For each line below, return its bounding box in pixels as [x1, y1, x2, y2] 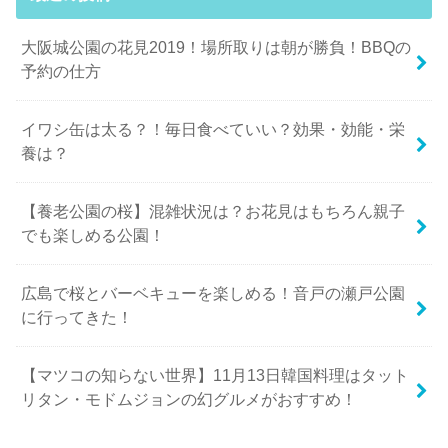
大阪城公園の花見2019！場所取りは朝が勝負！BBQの [21, 38, 412, 57]
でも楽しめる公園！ [21, 226, 166, 245]
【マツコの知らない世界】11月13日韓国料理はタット [21, 366, 410, 385]
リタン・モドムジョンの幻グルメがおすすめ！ [21, 390, 358, 409]
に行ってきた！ [21, 308, 134, 327]
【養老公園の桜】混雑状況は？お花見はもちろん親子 [21, 202, 406, 221]
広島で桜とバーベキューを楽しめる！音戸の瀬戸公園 [21, 284, 406, 303]
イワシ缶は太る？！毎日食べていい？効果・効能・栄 [21, 120, 406, 139]
